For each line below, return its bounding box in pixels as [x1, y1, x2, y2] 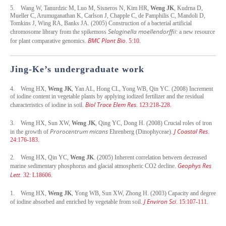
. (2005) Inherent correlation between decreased [94, 153, 207, 161]
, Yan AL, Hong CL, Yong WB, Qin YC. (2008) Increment [72, 85, 213, 92]
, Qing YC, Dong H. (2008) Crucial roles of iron [95, 119, 212, 127]
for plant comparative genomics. [10, 37, 88, 44]
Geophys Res [178, 161, 211, 170]
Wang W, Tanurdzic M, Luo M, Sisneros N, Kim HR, [21, 4, 150, 12]
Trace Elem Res [97, 100, 136, 109]
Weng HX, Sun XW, [21, 119, 72, 127]
